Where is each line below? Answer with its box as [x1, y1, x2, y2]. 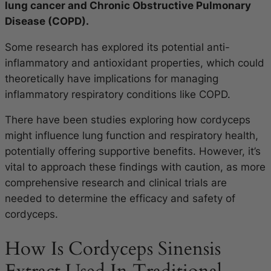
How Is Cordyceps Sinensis [5, 236, 221, 261]
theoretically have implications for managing [5, 72, 218, 85]
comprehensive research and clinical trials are [5, 177, 227, 189]
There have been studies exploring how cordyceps [5, 114, 250, 126]
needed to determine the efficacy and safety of [5, 192, 235, 205]
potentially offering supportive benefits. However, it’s [5, 145, 261, 158]
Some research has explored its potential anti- [5, 41, 230, 53]
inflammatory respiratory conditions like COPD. [5, 88, 230, 100]
